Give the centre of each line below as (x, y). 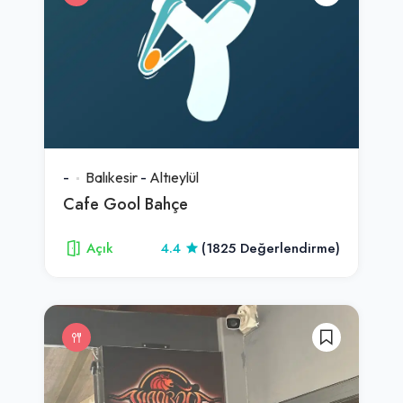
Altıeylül (174, 177)
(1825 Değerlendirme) (271, 248)
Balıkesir (112, 177)
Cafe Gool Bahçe (125, 203)
